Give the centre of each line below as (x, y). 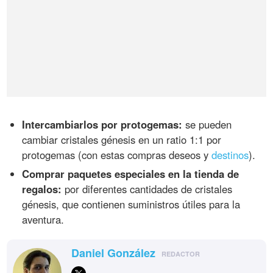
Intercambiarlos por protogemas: (102, 125)
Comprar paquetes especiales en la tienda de (131, 174)
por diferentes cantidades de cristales (147, 189)
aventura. (43, 220)
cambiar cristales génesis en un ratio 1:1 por (122, 140)
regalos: (42, 189)
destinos (230, 155)
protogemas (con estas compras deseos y (117, 155)
